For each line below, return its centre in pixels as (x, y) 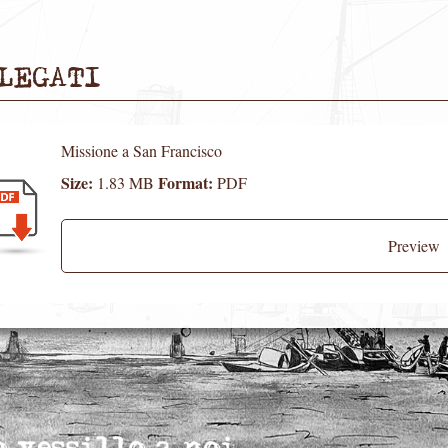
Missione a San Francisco (141, 150)
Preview (414, 245)
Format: (187, 182)
